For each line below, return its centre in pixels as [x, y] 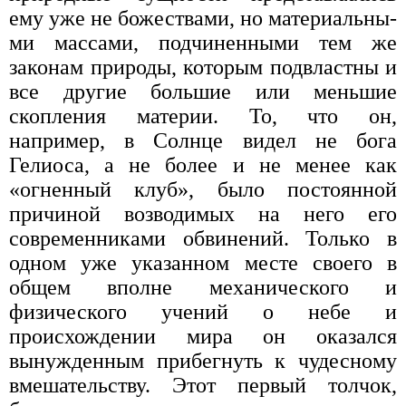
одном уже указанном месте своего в [203, 262]
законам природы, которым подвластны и [203, 67]
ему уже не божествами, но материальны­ [203, 18]
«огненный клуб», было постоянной [203, 189]
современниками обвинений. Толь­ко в [203, 238]
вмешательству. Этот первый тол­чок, [203, 385]
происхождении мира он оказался [203, 336]
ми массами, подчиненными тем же [203, 42]
